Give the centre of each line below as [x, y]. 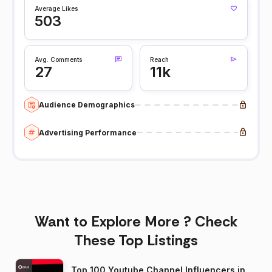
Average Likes [56, 8]
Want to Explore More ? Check [136, 221]
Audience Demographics [87, 105]
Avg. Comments [58, 59]
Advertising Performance [88, 132]
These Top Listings [136, 240]
